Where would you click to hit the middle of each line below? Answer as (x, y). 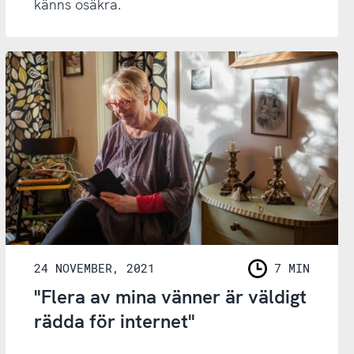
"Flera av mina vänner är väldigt (170, 296)
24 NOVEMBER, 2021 (94, 268)
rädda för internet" (114, 321)
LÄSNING (275, 278)
